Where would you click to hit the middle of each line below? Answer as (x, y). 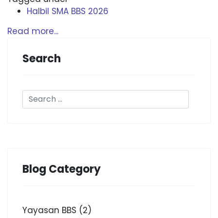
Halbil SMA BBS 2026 (68, 11)
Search (42, 59)
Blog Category (62, 169)
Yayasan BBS (49, 210)
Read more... (33, 31)
